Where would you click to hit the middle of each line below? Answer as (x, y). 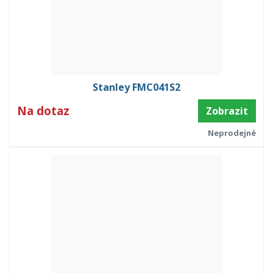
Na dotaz (43, 111)
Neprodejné (232, 133)
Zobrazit (227, 111)
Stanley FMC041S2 (136, 87)
